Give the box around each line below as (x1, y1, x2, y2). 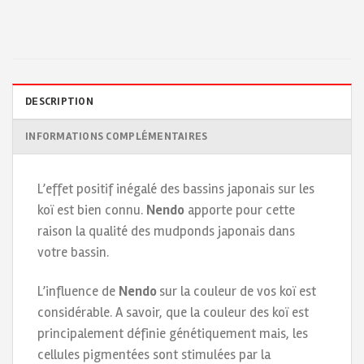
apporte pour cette (184, 201, 295, 219)
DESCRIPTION (25, 95, 93, 109)
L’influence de (37, 282, 119, 300)
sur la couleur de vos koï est (159, 282, 316, 300)
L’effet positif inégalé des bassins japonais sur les (37, 180, 314, 198)
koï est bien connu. (37, 201, 146, 219)
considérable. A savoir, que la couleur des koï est (37, 303, 309, 321)
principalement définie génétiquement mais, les (37, 324, 308, 342)
